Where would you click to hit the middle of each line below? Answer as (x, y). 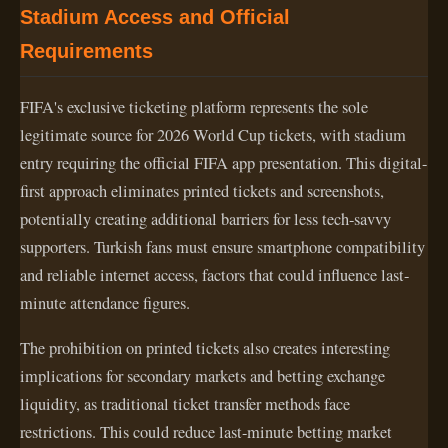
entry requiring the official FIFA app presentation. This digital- (223, 163)
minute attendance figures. (105, 303)
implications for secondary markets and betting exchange (202, 375)
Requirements (86, 50)
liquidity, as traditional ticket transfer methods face (185, 403)
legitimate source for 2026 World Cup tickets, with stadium (213, 135)
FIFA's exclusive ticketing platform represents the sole (194, 107)
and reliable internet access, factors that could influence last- (214, 275)
